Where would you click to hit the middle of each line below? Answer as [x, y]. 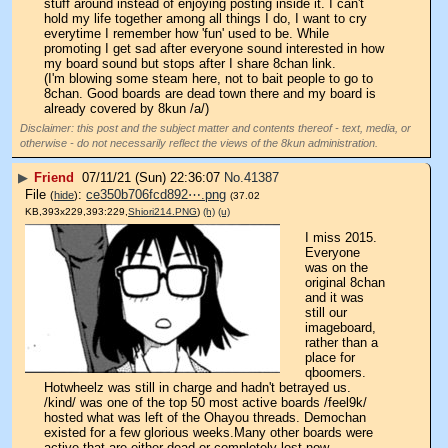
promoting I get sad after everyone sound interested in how [214, 49]
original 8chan [345, 283]
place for [330, 358]
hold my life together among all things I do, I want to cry [205, 19]
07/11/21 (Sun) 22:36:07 [151, 177]
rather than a [341, 343]
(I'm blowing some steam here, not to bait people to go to [208, 79]
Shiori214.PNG [162, 212]
